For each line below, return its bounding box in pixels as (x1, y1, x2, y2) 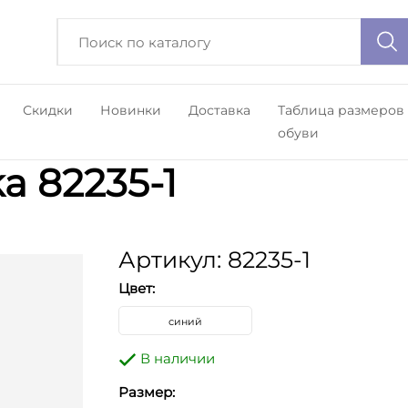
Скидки (22, 102, 73, 118)
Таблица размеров (277, 102, 404, 118)
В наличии (136, 350, 215, 367)
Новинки (99, 102, 161, 118)
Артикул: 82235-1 (117, 246, 311, 273)
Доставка (188, 102, 250, 118)
